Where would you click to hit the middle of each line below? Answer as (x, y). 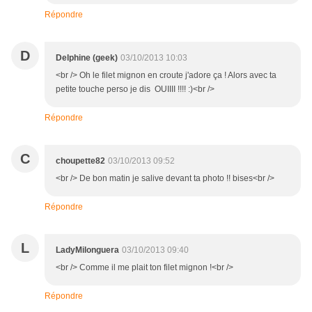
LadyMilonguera (87, 250)
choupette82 (80, 161)
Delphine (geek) (87, 58)
